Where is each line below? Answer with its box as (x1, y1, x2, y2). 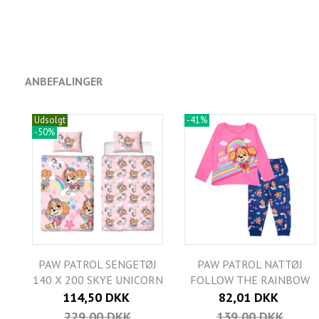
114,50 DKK (62, 289, 130, 306)
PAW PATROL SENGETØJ (38, 257, 157, 272)
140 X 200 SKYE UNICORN (32, 273, 163, 288)
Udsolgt (34, 114, 66, 127)
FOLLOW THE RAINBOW (190, 273, 310, 288)
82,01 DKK (218, 289, 278, 306)
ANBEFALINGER (25, 74, 103, 89)
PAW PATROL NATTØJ (197, 257, 303, 272)
